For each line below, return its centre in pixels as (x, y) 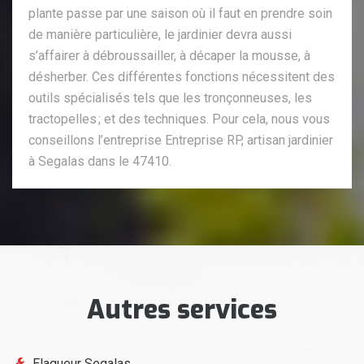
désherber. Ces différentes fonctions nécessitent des (182, 76)
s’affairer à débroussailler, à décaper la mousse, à (169, 55)
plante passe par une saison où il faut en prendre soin (180, 13)
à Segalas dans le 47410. (100, 161)
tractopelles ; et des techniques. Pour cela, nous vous (179, 119)
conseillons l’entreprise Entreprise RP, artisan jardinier (181, 140)
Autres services (182, 309)
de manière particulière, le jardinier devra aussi (160, 34)
